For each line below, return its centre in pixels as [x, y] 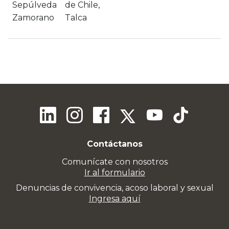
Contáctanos [114, 144]
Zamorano [33, 18]
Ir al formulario [114, 173]
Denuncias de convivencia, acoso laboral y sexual [114, 188]
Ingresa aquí [114, 199]
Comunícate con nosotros [114, 162]
